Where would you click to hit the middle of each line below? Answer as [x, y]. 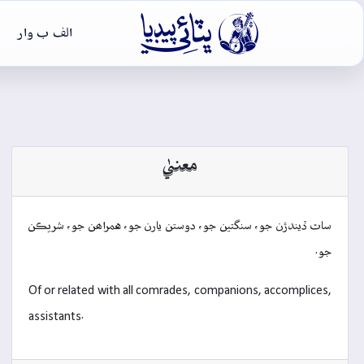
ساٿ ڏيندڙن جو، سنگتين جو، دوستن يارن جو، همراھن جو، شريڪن [180, 226]
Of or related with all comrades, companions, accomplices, [180, 291]
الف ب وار [45, 33]
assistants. [56, 317]
